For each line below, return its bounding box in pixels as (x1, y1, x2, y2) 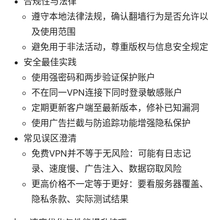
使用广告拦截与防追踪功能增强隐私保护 (31, 117, 191, 128)
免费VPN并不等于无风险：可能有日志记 (31, 148, 191, 159)
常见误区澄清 (24, 133, 77, 143)
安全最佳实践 (24, 56, 77, 67)
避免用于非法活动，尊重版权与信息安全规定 (31, 41, 208, 52)
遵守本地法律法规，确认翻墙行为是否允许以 (31, 11, 208, 22)
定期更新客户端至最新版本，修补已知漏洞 (31, 102, 199, 113)
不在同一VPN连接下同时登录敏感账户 (31, 87, 182, 98)
